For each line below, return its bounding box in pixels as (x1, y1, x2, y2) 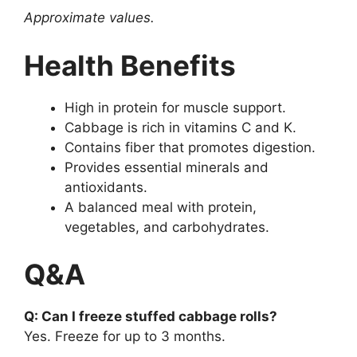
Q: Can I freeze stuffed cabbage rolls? (24, 308, 277, 325)
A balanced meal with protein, (65, 198, 257, 215)
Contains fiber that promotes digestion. (65, 139, 316, 155)
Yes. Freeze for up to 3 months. (24, 328, 226, 345)
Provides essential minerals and (65, 159, 269, 175)
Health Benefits (24, 48, 236, 82)
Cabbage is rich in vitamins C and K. (65, 119, 296, 135)
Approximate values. (24, 10, 155, 26)
